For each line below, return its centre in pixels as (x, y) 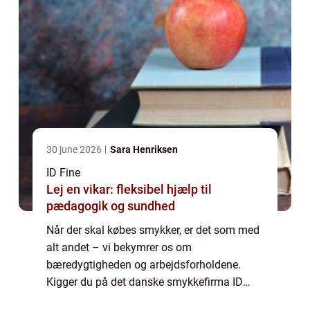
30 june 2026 (75, 150)
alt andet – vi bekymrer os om (119, 248)
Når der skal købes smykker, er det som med (153, 230)
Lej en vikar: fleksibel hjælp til (129, 190)
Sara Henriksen (144, 150)
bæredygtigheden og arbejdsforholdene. (144, 265)
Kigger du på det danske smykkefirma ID (145, 282)
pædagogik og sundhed (111, 206)
